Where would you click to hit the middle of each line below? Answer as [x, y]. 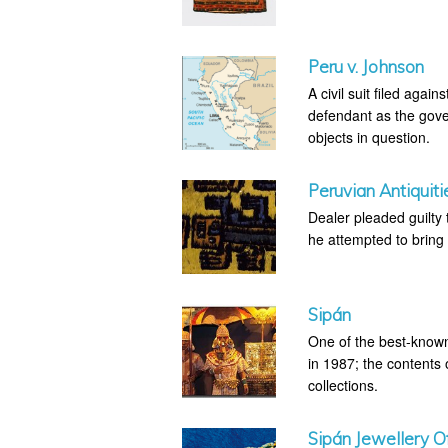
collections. [343, 384]
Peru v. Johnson [366, 66]
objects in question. [369, 136]
